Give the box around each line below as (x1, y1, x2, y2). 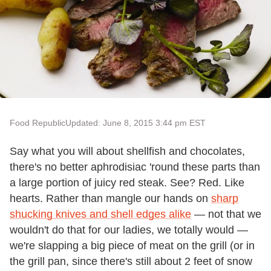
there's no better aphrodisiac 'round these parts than (10, 160, 260, 173)
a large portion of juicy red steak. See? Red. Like (10, 176, 244, 189)
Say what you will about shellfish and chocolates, (10, 145, 245, 157)
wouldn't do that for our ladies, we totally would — (10, 223, 248, 236)
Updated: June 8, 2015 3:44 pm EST (65, 117, 206, 128)
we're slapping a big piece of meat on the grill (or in (10, 239, 255, 252)
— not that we (191, 207, 261, 220)
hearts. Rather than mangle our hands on (10, 192, 211, 204)
